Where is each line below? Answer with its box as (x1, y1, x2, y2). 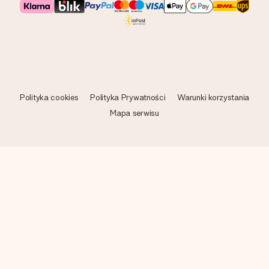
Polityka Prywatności (90, 92, 166, 102)
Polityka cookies (20, 92, 79, 102)
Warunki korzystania (177, 92, 249, 102)
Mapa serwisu (110, 108, 159, 118)
